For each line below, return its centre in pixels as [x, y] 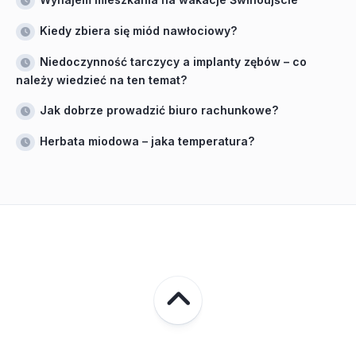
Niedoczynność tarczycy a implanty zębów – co [173, 62]
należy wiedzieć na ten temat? [101, 80]
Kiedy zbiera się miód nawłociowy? [138, 31]
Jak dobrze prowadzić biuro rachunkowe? [159, 110]
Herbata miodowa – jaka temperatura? [147, 141]
